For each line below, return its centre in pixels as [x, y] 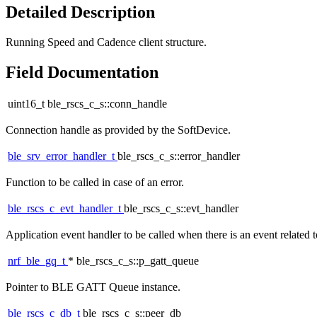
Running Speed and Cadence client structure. [106, 42]
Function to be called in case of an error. [95, 183]
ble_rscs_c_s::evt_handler [181, 209]
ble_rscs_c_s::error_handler [179, 156]
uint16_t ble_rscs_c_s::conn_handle [87, 104]
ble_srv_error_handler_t [63, 156]
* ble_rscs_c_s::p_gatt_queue [133, 261]
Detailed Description [80, 12]
